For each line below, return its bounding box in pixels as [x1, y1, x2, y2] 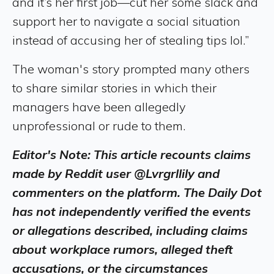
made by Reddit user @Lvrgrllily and [12, 165, 220, 181]
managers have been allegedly [12, 98, 186, 114]
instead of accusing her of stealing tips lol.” [12, 32, 249, 48]
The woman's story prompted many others [12, 61, 250, 76]
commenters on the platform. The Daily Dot [12, 184, 262, 200]
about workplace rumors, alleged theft [12, 241, 233, 257]
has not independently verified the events [12, 203, 251, 219]
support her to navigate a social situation [12, 13, 240, 29]
